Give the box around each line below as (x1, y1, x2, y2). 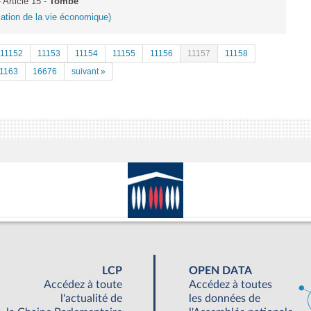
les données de (189, 293, 260, 305)
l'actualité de (60, 293, 122, 305)
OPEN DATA (189, 265, 252, 277)
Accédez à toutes (189, 279, 272, 291)
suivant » (72, 67, 106, 76)
